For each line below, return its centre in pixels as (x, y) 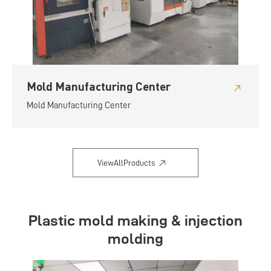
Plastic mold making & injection (135, 220)
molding (135, 238)
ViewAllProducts (126, 162)
